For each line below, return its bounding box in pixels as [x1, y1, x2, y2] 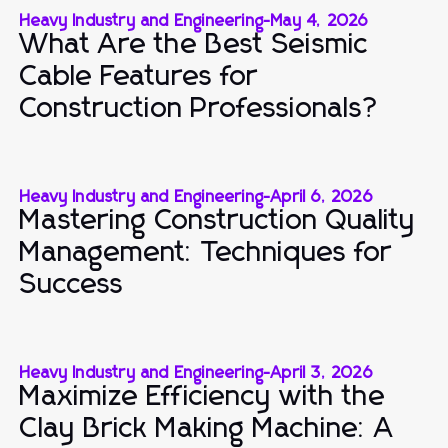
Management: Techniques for [20, 239, 392, 267]
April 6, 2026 [271, 189, 373, 205]
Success [20, 271, 124, 299]
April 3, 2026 [271, 365, 373, 381]
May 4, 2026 [271, 13, 369, 29]
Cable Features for [20, 63, 258, 91]
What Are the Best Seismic [20, 31, 369, 59]
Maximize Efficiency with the [20, 383, 386, 411]
